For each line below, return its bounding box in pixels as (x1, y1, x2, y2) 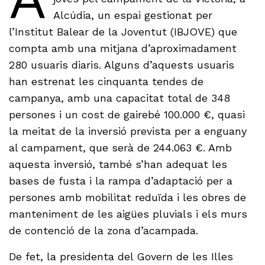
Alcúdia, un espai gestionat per (53, 9, 212, 22)
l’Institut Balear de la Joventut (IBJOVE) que (9, 25, 238, 38)
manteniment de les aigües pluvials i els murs (9, 208, 248, 221)
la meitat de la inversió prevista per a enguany (9, 125, 247, 138)
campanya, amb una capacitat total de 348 (9, 92, 231, 105)
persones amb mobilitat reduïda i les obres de (9, 191, 247, 204)
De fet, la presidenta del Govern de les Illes (9, 250, 234, 263)
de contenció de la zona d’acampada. (9, 224, 199, 237)
